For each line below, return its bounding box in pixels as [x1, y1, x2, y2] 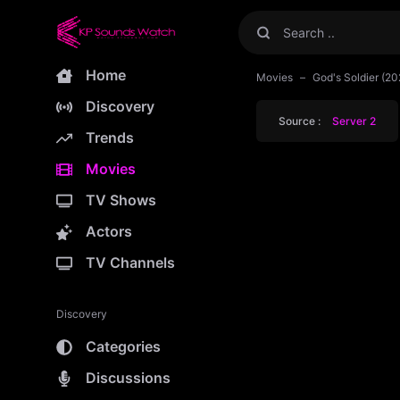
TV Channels [86, 254, 175, 271]
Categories [86, 337, 161, 355]
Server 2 [332, 114, 376, 128]
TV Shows [86, 191, 156, 209]
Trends [86, 129, 134, 146]
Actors [86, 222, 132, 240]
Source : [279, 114, 323, 128]
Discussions [86, 369, 171, 387]
